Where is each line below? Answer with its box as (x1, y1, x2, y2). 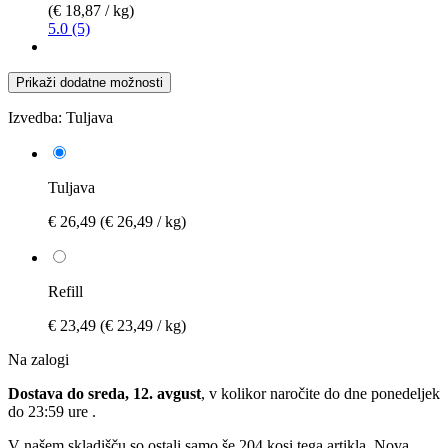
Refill (48, 282, 83, 300)
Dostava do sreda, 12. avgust (8, 384, 201, 402)
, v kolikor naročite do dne (201, 384, 371, 402)
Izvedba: (8, 108, 62, 126)
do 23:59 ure (8, 402, 92, 420)
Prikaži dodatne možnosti (16, 74, 163, 90)
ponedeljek (371, 384, 440, 402)
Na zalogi (8, 350, 69, 368)
